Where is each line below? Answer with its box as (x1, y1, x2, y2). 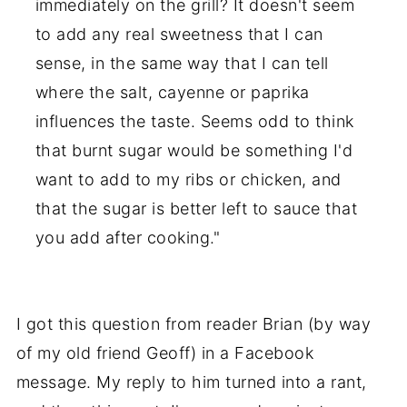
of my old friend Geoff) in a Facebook (15, 342, 314, 362)
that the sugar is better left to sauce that (35, 198, 358, 218)
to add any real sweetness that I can (35, 24, 323, 44)
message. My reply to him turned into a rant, (15, 372, 367, 392)
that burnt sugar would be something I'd (35, 140, 353, 160)
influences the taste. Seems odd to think (35, 111, 354, 131)
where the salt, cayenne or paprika (35, 82, 310, 102)
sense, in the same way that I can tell (35, 53, 329, 73)
